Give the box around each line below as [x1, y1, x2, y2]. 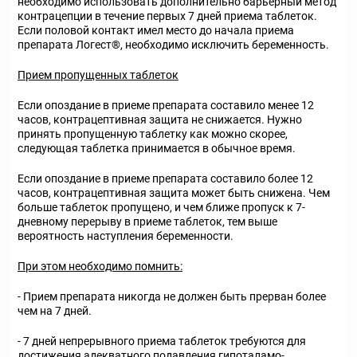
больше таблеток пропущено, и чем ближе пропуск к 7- [18, 201, 305, 214]
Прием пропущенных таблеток [18, 69, 178, 81]
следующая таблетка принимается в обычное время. [18, 142, 296, 155]
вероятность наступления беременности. [18, 229, 233, 242]
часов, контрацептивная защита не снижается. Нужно [18, 113, 302, 126]
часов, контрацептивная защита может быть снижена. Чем [18, 186, 330, 199]
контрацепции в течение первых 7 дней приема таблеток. [18, 10, 317, 22]
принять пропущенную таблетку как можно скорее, [18, 127, 288, 140]
